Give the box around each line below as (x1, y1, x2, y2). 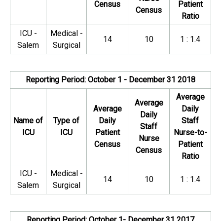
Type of (53, 116, 79, 125)
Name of (13, 116, 43, 125)
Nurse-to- (173, 128, 207, 137)
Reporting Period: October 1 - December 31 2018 (26, 75, 195, 84)
